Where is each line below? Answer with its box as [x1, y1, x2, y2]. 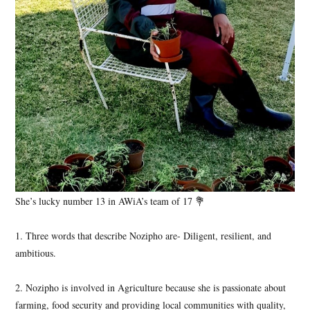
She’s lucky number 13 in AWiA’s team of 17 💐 [15, 194, 205, 208]
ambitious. [15, 246, 56, 260]
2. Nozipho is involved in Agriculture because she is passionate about [15, 281, 286, 295]
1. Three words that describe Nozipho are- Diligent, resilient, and [15, 229, 271, 243]
